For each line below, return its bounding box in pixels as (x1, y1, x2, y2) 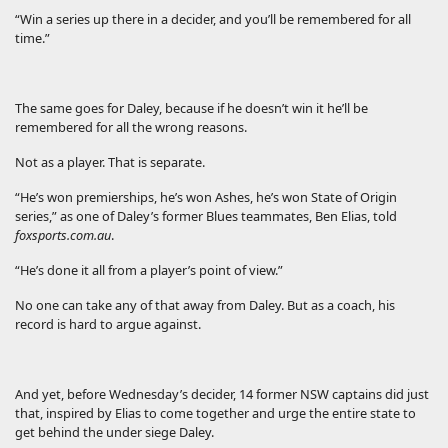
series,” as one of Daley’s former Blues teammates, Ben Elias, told (15, 207, 397, 226)
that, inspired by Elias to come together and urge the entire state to (15, 404, 416, 423)
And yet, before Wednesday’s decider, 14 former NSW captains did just (15, 385, 429, 404)
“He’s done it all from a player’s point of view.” (15, 261, 283, 280)
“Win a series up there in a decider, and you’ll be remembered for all (15, 10, 411, 29)
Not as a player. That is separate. (15, 153, 205, 172)
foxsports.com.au (15, 226, 111, 245)
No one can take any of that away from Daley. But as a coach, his (15, 296, 395, 315)
